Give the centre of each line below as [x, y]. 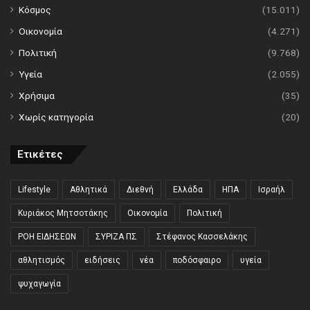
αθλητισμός [42, 260]
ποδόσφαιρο [197, 260]
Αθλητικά [89, 189]
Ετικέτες [40, 154]
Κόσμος [35, 9]
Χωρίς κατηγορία [56, 117]
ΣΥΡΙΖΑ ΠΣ [116, 236]
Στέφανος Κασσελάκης [202, 236]
